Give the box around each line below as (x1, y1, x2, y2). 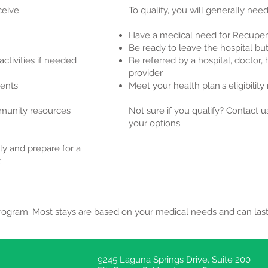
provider (129, 68, 163, 78)
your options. (129, 118, 182, 129)
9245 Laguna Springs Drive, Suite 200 (98, 254, 251, 265)
